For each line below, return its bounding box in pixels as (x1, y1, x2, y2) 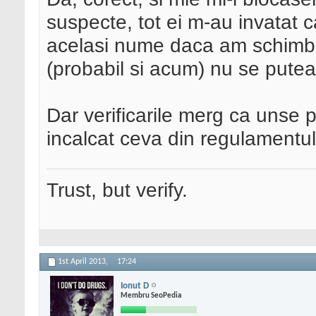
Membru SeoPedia (121, 291, 181, 300)
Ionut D (121, 281, 149, 291)
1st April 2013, (58, 257, 110, 267)
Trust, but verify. (47, 178, 188, 202)
